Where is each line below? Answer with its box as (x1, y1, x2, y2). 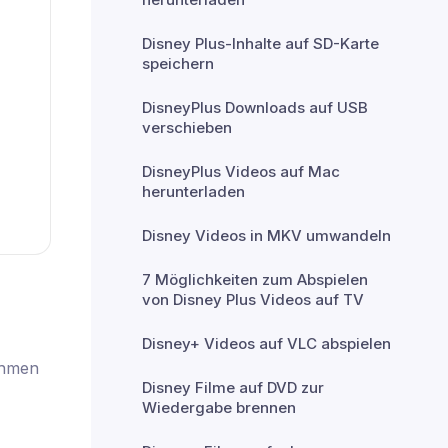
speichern (142, 54, 214, 73)
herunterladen (142, 182, 245, 201)
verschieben (142, 118, 232, 137)
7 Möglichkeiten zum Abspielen (142, 270, 368, 289)
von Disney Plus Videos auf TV (142, 290, 364, 309)
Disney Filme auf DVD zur (142, 378, 324, 397)
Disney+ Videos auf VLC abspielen (142, 334, 391, 353)
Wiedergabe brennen (142, 398, 296, 417)
